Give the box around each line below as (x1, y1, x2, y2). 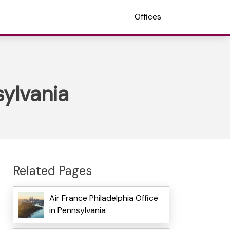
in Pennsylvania (49, 205, 106, 216)
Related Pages (12, 162, 92, 179)
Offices (135, 11, 161, 22)
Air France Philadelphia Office (49, 193, 158, 204)
